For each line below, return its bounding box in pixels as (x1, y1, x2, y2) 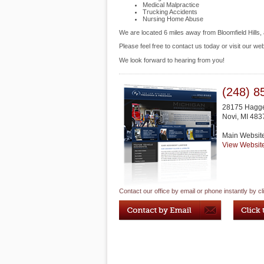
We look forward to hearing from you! (119, 57, 225, 64)
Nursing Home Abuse (143, 15, 203, 22)
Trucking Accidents (143, 8, 197, 15)
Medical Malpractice (143, 1, 199, 8)
